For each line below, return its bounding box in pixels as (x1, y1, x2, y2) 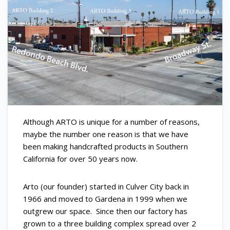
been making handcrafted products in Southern (23, 141, 188, 151)
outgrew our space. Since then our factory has (23, 205, 187, 216)
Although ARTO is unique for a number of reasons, (23, 116, 200, 127)
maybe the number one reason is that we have (23, 128, 188, 139)
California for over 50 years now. (23, 153, 138, 164)
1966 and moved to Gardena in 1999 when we (23, 193, 187, 204)
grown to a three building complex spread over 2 (23, 218, 196, 228)
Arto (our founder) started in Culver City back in (23, 181, 189, 191)
